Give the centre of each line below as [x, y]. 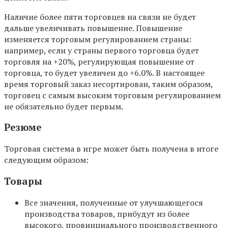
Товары [23, 181]
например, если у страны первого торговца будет [102, 50]
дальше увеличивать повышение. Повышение [93, 28]
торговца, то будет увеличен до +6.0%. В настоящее [104, 73]
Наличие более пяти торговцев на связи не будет [100, 17]
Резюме [23, 127]
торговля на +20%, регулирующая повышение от [99, 61]
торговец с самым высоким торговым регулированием [112, 95]
